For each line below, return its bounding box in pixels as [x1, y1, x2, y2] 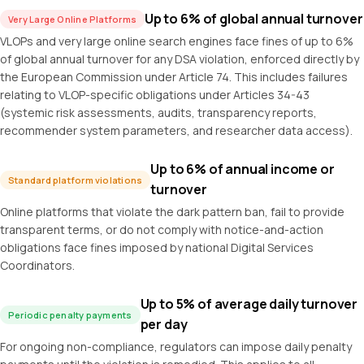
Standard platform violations [8, 173, 143, 186]
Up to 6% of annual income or [150, 160, 335, 178]
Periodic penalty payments [8, 308, 132, 321]
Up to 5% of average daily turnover [140, 295, 358, 313]
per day [140, 315, 188, 333]
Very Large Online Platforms [8, 13, 136, 25]
